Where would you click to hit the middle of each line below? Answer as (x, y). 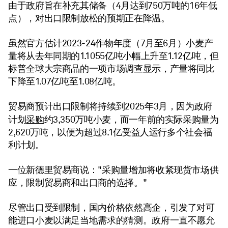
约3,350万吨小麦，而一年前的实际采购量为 (131, 120)
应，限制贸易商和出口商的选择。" (78, 183)
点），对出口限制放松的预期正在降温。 (89, 18)
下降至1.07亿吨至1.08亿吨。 (65, 81)
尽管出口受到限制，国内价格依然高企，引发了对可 (111, 208)
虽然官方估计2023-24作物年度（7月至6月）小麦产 (111, 43)
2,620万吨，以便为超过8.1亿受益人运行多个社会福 (110, 132)
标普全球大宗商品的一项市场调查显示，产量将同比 (111, 69)
